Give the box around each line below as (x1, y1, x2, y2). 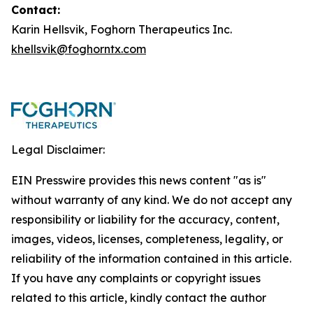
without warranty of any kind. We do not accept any (11, 193, 292, 207)
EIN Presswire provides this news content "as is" (11, 173, 266, 187)
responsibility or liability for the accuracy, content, (11, 212, 279, 226)
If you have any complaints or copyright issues (11, 271, 261, 285)
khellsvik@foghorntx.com (11, 42, 146, 56)
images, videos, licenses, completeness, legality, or (11, 232, 283, 246)
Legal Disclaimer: (11, 143, 105, 156)
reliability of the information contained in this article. (11, 252, 291, 265)
